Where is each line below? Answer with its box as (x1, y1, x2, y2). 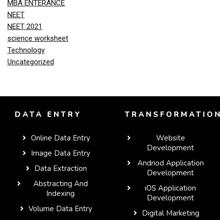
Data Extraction (34, 164, 87, 174)
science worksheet (7, 34, 68, 43)
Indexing (46, 189, 75, 199)
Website (156, 133, 185, 143)
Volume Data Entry (28, 204, 93, 214)
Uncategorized (7, 57, 54, 67)
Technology (7, 46, 45, 55)
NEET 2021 (7, 22, 42, 31)
